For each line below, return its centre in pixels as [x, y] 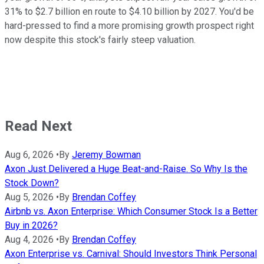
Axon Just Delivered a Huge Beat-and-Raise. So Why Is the [126, 169]
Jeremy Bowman [106, 155]
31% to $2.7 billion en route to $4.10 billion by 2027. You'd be [129, 11]
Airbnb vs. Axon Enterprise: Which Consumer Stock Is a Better [131, 212]
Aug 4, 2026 [29, 240]
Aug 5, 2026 [29, 197]
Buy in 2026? [31, 226]
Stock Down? [32, 183]
